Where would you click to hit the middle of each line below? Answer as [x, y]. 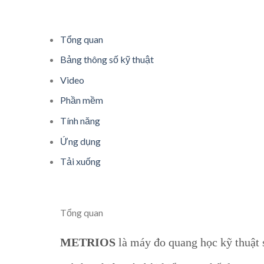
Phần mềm [82, 100]
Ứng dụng [80, 141]
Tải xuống [80, 161]
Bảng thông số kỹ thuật [107, 60]
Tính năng [80, 120]
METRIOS [88, 242]
